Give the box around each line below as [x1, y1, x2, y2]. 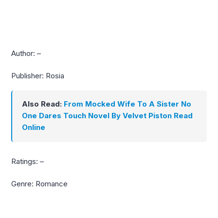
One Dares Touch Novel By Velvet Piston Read [22, 110, 193, 120]
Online [22, 122, 45, 132]
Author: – [11, 48, 41, 58]
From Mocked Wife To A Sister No [64, 99, 191, 109]
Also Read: [22, 99, 64, 109]
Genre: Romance [11, 179, 68, 189]
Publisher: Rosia [11, 71, 64, 81]
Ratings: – [11, 156, 44, 166]
